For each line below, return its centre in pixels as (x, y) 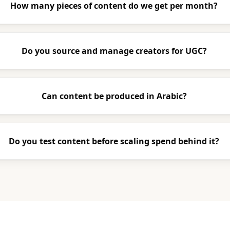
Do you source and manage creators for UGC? (114, 51)
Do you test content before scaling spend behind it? (114, 141)
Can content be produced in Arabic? (114, 96)
